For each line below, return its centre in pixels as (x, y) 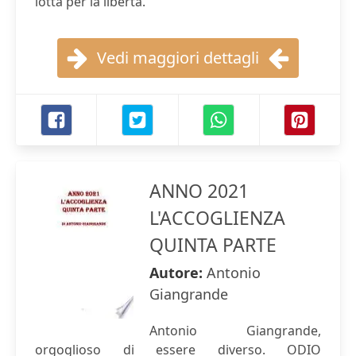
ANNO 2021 (199, 191)
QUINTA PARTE (213, 245)
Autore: (178, 273)
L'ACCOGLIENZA (217, 218)
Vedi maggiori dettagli (178, 58)
